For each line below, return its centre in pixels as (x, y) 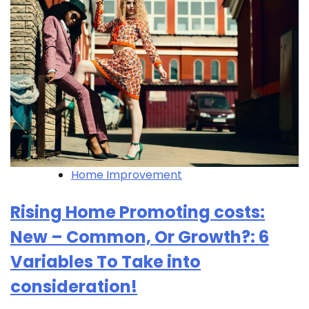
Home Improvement (127, 175)
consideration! (74, 287)
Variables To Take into (106, 262)
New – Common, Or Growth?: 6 (140, 237)
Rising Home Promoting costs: (138, 212)
